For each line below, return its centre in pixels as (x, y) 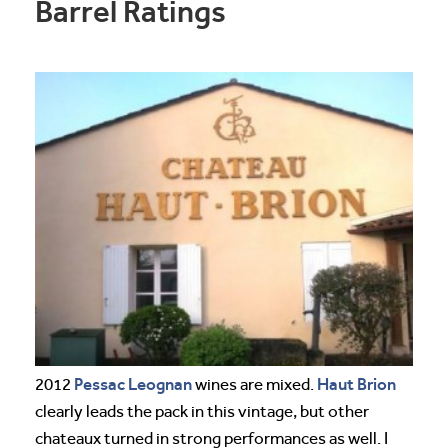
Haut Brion (356, 383)
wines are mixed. (254, 384)
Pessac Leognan (133, 383)
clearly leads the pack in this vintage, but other (202, 411)
